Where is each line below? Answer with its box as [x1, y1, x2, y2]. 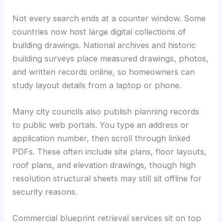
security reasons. [12, 186, 78, 197]
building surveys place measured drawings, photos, [12, 53, 209, 63]
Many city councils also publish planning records [12, 106, 200, 116]
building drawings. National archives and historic [12, 40, 196, 50]
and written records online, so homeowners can [12, 66, 195, 77]
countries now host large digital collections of [12, 26, 186, 37]
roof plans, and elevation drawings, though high [12, 160, 196, 170]
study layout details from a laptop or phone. [12, 80, 182, 90]
